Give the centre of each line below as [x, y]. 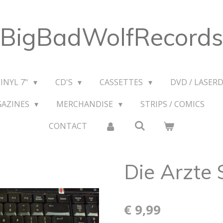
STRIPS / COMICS [172, 104]
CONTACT [68, 126]
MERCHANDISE [86, 104]
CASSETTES [122, 82]
